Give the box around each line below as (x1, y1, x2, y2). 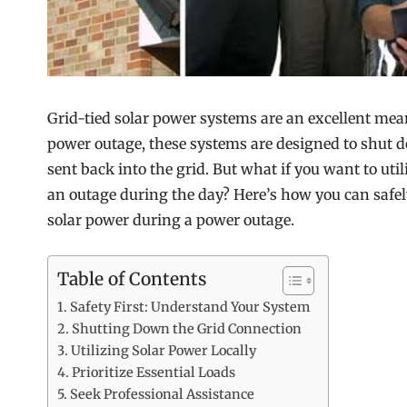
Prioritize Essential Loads (71, 364, 235, 382)
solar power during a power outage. (47, 211, 294, 230)
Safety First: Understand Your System (69, 299, 310, 316)
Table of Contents (57, 268, 206, 291)
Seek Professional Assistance (69, 386, 254, 403)
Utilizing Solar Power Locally (70, 342, 256, 360)
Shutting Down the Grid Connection (71, 321, 302, 338)
